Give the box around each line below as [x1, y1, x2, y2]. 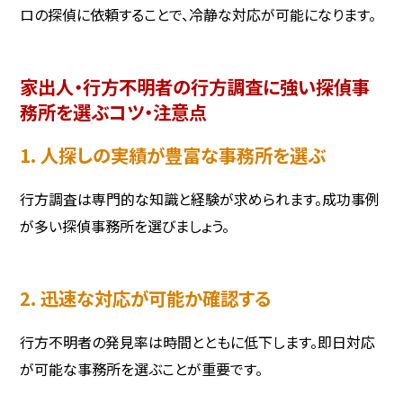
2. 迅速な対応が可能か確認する [20, 284, 272, 312]
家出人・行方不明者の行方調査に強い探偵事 [20, 72, 371, 100]
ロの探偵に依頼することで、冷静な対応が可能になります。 [20, 3, 377, 25]
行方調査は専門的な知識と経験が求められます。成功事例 [20, 188, 381, 210]
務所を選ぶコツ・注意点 [20, 97, 208, 125]
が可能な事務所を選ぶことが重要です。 [20, 358, 264, 381]
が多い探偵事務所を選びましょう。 [20, 215, 230, 237]
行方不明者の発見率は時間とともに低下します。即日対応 [20, 331, 376, 354]
